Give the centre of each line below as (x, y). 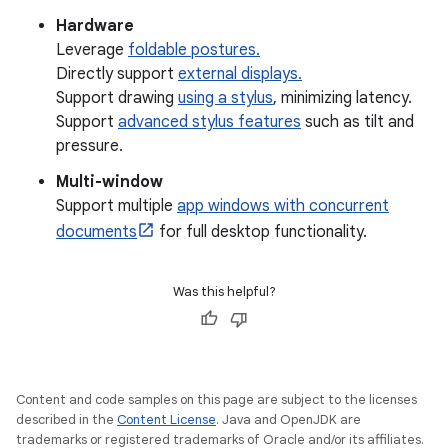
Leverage (92, 50)
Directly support (117, 74)
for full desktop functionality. (261, 232)
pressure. (89, 146)
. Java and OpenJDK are (288, 419)
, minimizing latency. (342, 98)
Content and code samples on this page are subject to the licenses (216, 399)
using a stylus (225, 98)
